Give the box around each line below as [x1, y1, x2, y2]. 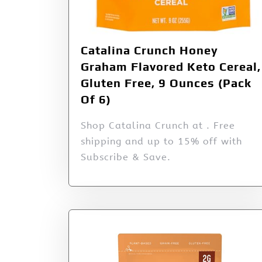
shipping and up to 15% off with [81, 135, 242, 147]
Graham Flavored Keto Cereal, [81, 59, 261, 73]
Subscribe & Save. [81, 151, 171, 163]
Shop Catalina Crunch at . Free [81, 119, 235, 131]
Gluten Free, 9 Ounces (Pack [81, 75, 251, 89]
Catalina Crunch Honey [81, 43, 218, 57]
